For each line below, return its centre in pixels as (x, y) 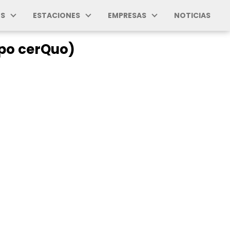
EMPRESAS (127, 15)
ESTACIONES (56, 15)
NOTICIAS (192, 15)
